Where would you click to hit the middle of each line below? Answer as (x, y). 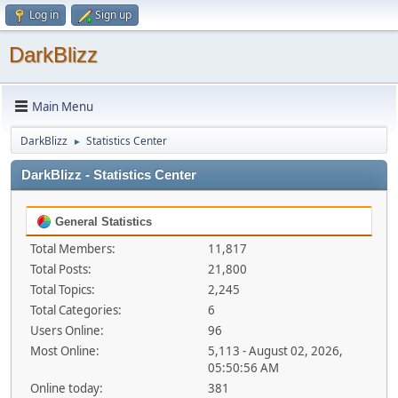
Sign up (113, 15)
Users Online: (67, 330)
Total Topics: (63, 290)
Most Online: (65, 351)
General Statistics (102, 222)
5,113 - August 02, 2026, (275, 351)
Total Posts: (61, 269)
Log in (44, 15)
